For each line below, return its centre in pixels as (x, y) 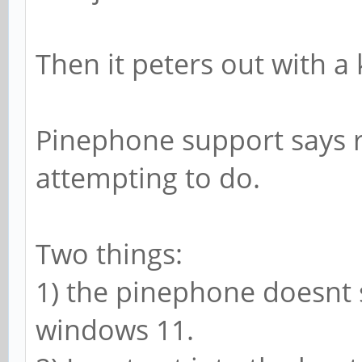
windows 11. (115, 330)
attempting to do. (148, 178)
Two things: (109, 254)
